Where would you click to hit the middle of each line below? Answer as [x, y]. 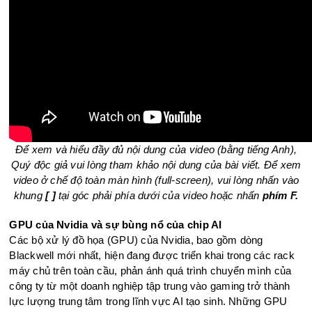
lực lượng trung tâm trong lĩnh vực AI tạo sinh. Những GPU [148, 301]
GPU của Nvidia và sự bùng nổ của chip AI [116, 225]
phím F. [280, 195]
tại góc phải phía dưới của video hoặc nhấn [159, 195]
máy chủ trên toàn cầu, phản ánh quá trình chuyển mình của [150, 271]
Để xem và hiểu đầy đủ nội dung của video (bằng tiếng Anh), [156, 149]
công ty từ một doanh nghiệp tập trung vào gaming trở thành [150, 286]
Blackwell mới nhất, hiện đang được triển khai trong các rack [152, 255]
